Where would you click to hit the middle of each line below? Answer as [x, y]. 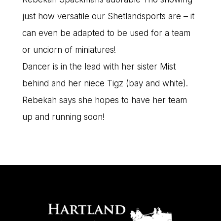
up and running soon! [63, 117]
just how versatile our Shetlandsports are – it [108, 17]
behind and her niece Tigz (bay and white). [105, 84]
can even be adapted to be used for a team [106, 33]
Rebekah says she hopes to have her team [104, 100]
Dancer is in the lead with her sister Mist [99, 67]
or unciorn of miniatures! [69, 50]
